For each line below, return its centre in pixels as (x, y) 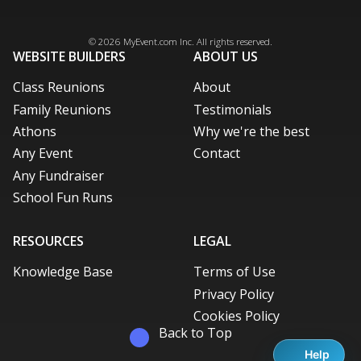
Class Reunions (59, 87)
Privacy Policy (234, 294)
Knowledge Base (63, 272)
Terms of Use (234, 272)
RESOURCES (48, 241)
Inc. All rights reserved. (225, 42)
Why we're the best (251, 132)
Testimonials (232, 109)
